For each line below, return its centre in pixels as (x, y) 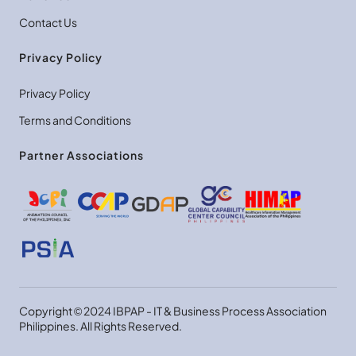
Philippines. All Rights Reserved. (101, 326)
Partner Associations (81, 155)
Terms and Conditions (75, 120)
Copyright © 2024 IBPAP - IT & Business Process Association (173, 311)
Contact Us (48, 23)
